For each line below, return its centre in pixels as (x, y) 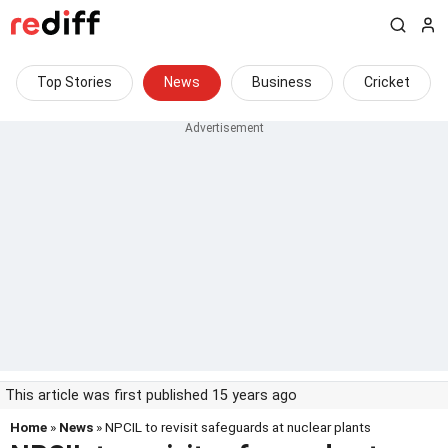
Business (282, 82)
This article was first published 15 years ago (151, 395)
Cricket (387, 82)
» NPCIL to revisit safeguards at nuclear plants (232, 427)
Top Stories (74, 82)
